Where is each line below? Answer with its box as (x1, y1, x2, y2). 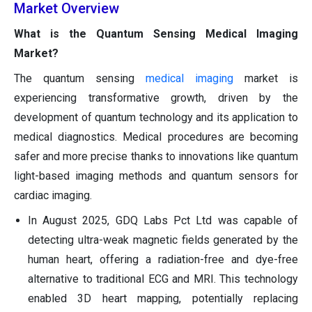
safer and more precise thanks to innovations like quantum (14, 150, 298, 164)
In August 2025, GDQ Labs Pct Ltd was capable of (28, 214, 298, 228)
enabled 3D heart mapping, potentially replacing (28, 292, 298, 306)
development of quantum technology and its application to (14, 111, 298, 125)
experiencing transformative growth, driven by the (14, 91, 298, 105)
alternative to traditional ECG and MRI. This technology (28, 272, 298, 286)
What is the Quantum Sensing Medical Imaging (14, 27, 298, 41)
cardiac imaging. (14, 189, 92, 203)
